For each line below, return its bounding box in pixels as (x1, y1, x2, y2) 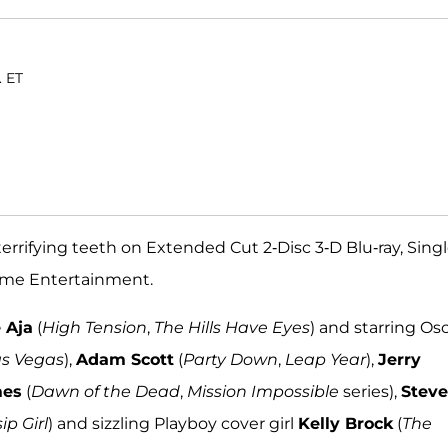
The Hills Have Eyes (154, 318, 310, 338)
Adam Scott (76, 350, 174, 370)
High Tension (42, 318, 147, 338)
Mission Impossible (187, 382, 339, 402)
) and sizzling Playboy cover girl (48, 414, 298, 434)
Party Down (183, 350, 278, 370)
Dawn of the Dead (31, 382, 180, 402)
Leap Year (285, 350, 366, 370)
